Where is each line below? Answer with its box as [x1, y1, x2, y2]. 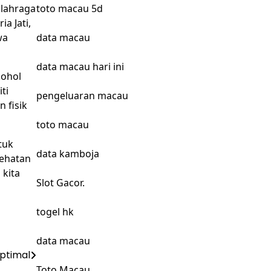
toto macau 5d [36, 2, 103, 15]
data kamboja [36, 147, 99, 160]
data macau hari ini [36, 60, 124, 73]
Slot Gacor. [36, 176, 85, 189]
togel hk [36, 205, 74, 218]
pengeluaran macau [36, 89, 128, 102]
